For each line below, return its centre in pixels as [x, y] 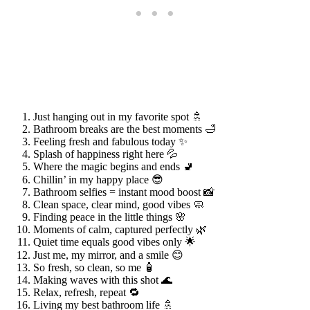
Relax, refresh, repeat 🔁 [86, 292]
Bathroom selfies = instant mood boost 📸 [124, 192]
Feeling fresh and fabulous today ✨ [110, 141]
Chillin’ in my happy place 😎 [98, 179]
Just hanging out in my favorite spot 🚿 [118, 116]
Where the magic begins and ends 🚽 [113, 166]
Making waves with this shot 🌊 [103, 280]
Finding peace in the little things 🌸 [110, 217]
